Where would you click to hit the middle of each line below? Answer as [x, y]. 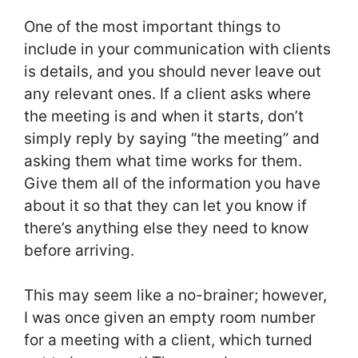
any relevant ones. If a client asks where [167, 93]
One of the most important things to [152, 26]
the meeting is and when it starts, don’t [164, 116]
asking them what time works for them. [163, 161]
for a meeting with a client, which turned [168, 340]
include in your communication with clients [177, 49]
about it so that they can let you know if [165, 205]
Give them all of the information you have [172, 183]
